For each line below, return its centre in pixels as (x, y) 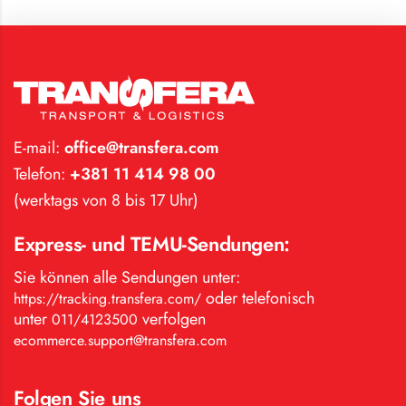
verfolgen (172, 319)
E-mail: (37, 147)
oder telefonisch (258, 298)
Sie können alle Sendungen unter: (127, 277)
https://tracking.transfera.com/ (107, 298)
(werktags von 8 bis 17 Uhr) (106, 200)
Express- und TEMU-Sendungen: (152, 243)
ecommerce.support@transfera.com (120, 340)
